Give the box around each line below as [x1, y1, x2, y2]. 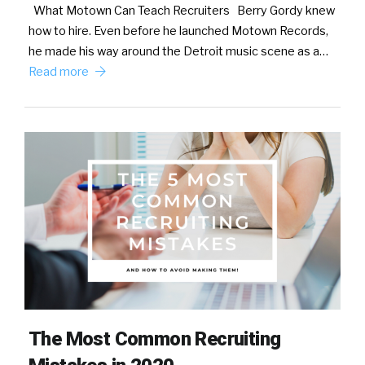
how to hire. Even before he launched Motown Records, [29, 24, 328, 39]
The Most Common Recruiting [29, 328, 281, 351]
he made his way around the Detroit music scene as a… [29, 44, 328, 59]
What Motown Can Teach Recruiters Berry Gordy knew [29, 3, 335, 19]
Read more [29, 64, 91, 80]
